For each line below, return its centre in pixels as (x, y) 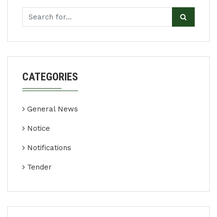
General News (53, 109)
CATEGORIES (50, 77)
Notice (39, 128)
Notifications (49, 148)
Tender (39, 167)
